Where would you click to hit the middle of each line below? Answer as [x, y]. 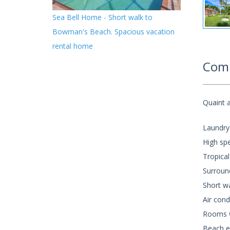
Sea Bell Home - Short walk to [102, 17]
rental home [73, 46]
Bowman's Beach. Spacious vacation [113, 32]
